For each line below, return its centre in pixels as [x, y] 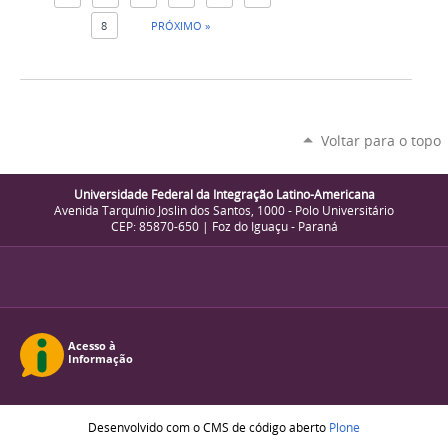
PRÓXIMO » [180, 25]
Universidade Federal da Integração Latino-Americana [224, 194]
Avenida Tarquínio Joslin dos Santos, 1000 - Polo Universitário [224, 210]
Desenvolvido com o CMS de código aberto [208, 427]
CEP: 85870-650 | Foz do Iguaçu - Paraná [224, 226]
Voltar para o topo [380, 140]
